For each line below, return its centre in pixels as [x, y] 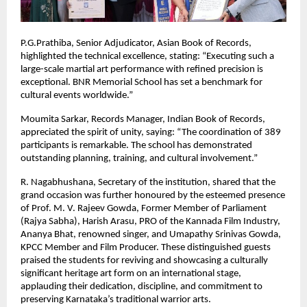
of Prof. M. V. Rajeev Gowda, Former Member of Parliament [144, 208]
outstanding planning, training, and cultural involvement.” [139, 158]
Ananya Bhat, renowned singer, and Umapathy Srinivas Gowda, [151, 234]
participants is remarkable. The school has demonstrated [136, 145]
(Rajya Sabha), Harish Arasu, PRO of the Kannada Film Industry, [150, 221]
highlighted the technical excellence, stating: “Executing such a [147, 56]
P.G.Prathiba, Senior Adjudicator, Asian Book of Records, [136, 43]
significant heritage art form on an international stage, [131, 273]
